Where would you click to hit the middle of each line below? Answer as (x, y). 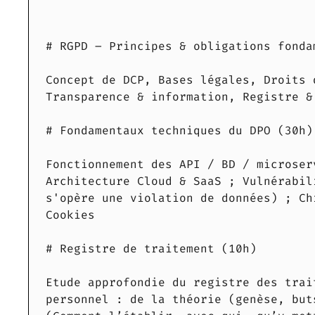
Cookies (70, 215)
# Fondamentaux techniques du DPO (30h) (179, 131)
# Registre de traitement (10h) (151, 249)
